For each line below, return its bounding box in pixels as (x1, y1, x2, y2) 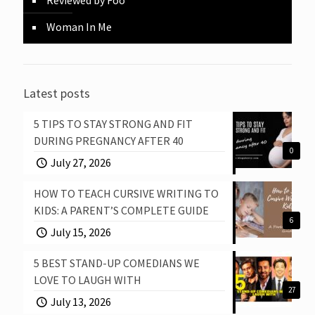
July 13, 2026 (51, 294, 112, 309)
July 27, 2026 (51, 155, 112, 169)
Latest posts (23, 84, 90, 101)
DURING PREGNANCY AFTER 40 (34, 133, 184, 148)
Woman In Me (46, 19, 112, 34)
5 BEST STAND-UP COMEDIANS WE (34, 255, 200, 270)
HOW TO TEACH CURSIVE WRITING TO (34, 186, 219, 200)
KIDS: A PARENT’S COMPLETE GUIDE (34, 202, 209, 217)
